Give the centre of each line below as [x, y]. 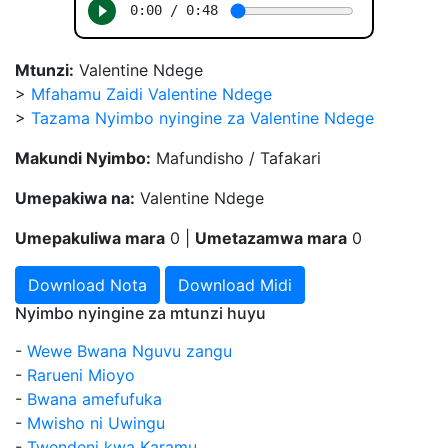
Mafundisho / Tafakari [236, 158]
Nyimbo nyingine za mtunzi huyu [140, 313]
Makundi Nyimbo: [83, 158]
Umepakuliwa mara [90, 238]
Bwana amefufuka [94, 399]
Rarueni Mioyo [81, 375]
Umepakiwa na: [75, 198]
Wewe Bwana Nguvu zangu [129, 351]
